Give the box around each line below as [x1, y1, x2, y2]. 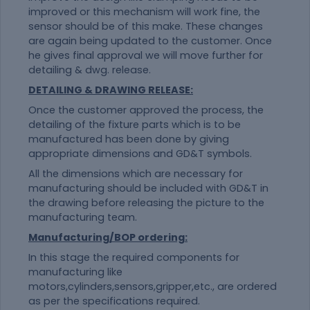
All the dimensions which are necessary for [28, 166, 243, 181]
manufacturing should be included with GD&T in [28, 181, 268, 195]
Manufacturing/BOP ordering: [28, 230, 188, 244]
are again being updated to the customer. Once [28, 33, 272, 48]
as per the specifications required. [28, 293, 200, 308]
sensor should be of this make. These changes [28, 19, 263, 33]
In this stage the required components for [28, 250, 239, 264]
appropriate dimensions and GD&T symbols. [28, 146, 252, 161]
